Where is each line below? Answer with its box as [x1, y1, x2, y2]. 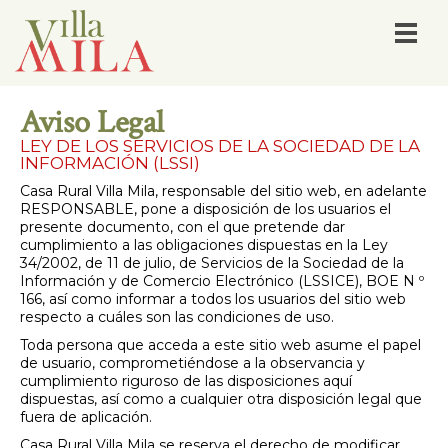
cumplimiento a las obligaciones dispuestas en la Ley [20, 236, 388, 254]
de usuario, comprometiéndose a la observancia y [20, 354, 365, 372]
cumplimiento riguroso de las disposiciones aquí [20, 372, 352, 390]
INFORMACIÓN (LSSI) [20, 153, 200, 173]
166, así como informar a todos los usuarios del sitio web [20, 290, 406, 308]
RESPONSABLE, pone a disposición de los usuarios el [20, 200, 391, 218]
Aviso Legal [20, 101, 164, 143]
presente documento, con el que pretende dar [20, 218, 345, 236]
